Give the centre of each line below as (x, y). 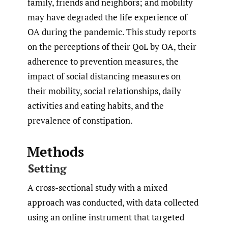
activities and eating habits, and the (96, 105)
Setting (47, 168)
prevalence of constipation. (80, 120)
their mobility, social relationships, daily (104, 91)
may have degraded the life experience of (107, 17)
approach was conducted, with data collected (113, 202)
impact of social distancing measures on (104, 76)
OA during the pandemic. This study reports (112, 32)
